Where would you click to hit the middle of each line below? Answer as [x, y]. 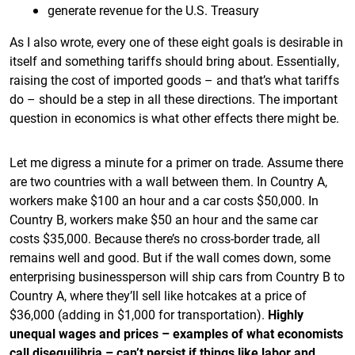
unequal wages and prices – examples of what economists [176, 333]
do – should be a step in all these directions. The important [174, 99]
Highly [286, 314]
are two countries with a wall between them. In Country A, [168, 181]
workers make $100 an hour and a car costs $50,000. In [164, 200]
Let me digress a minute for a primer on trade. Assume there [176, 162]
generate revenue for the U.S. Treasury [153, 10]
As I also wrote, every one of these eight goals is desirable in [176, 42]
